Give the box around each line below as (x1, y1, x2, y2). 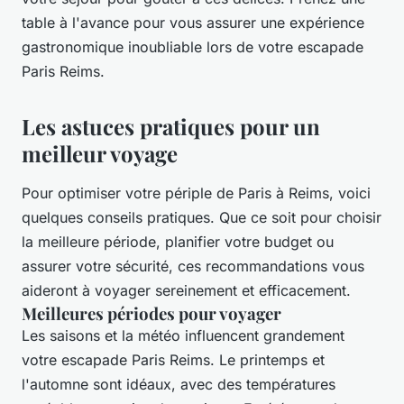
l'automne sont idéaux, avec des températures (22, 375, 335, 394)
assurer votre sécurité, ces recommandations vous (22, 257, 364, 276)
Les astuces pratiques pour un (22, 112, 320, 142)
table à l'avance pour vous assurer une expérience (22, 14, 364, 32)
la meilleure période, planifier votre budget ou (22, 233, 334, 252)
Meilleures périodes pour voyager (22, 302, 281, 326)
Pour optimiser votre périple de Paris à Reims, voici (22, 184, 371, 203)
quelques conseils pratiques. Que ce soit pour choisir (22, 208, 381, 227)
